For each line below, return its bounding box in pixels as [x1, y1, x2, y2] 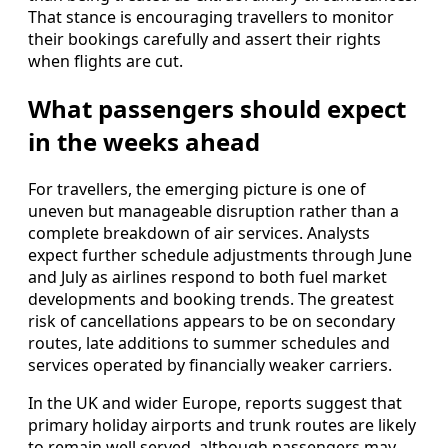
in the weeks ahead [28, 125, 260, 159]
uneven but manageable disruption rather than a [28, 199, 399, 222]
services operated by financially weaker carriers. [28, 353, 392, 376]
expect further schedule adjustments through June [28, 243, 412, 266]
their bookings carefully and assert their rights [28, 28, 381, 51]
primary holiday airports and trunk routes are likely [28, 413, 416, 436]
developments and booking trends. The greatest [28, 287, 394, 310]
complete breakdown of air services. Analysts [28, 221, 370, 244]
